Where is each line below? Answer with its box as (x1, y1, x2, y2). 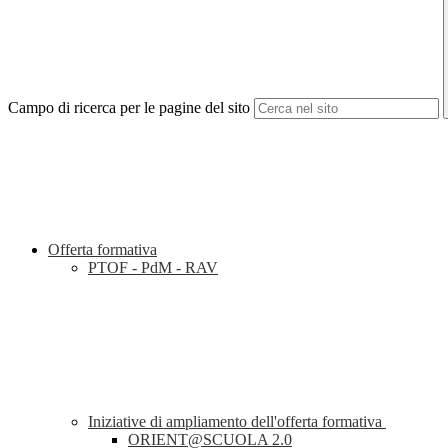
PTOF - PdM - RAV (88, 259, 218, 277)
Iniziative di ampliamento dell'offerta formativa (88, 413, 386, 431)
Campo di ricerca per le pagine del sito (8, 99, 250, 117)
